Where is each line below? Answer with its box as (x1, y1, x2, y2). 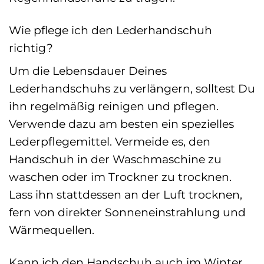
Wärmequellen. (9, 223, 94, 237)
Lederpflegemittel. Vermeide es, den (9, 134, 210, 149)
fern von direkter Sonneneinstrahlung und (9, 205, 246, 220)
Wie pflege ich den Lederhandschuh (9, 22, 212, 37)
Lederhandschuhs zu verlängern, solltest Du (9, 81, 255, 96)
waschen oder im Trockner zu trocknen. (9, 170, 232, 184)
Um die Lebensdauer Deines (9, 64, 167, 78)
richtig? (9, 40, 53, 55)
